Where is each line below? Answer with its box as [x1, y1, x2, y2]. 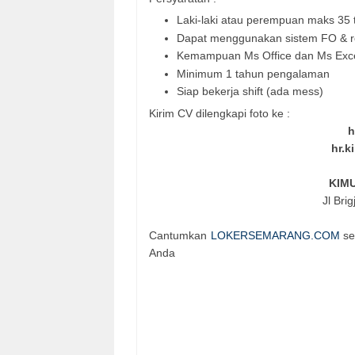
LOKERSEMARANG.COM [210, 229, 340, 242]
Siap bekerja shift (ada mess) [177, 85, 323, 98]
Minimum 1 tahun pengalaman [177, 67, 333, 80]
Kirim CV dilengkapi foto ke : [149, 107, 290, 120]
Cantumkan [149, 229, 211, 242]
